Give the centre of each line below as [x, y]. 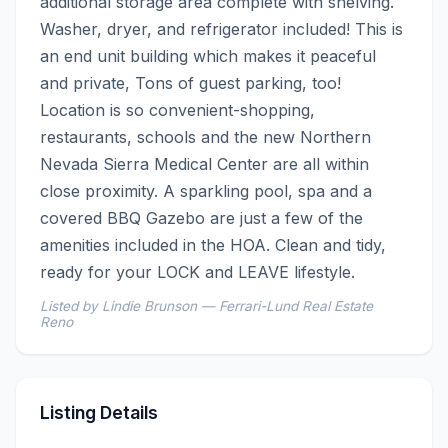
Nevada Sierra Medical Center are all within [204, 163]
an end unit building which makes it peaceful [208, 55]
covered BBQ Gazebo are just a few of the [201, 217]
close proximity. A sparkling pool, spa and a [206, 190]
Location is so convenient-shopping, [177, 109]
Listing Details [99, 412]
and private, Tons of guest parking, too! [190, 82]
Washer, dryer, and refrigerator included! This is [221, 28]
